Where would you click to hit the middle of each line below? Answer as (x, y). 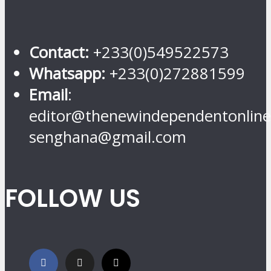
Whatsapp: (67, 74)
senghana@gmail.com (108, 137)
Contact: (59, 53)
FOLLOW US (73, 198)
